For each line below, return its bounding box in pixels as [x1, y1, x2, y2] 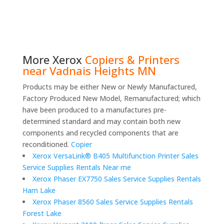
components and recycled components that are [22, 128, 178, 138]
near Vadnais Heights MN [22, 63, 156, 78]
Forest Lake [22, 208, 61, 218]
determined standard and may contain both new [22, 116, 180, 126]
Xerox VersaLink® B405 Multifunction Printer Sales [32, 151, 198, 161]
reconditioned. [22, 139, 71, 149]
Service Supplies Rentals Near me [22, 162, 131, 172]
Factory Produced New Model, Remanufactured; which [22, 93, 200, 103]
